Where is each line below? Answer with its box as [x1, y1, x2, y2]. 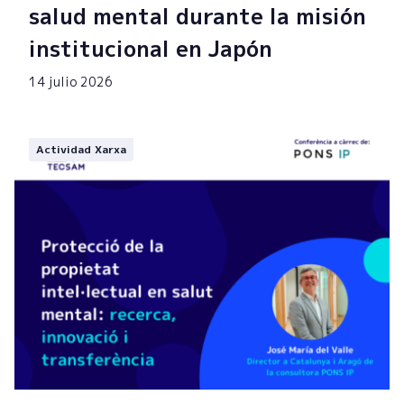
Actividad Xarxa [36, 142, 126, 158]
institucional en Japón [29, 33, 272, 65]
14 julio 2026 [29, 73, 113, 91]
